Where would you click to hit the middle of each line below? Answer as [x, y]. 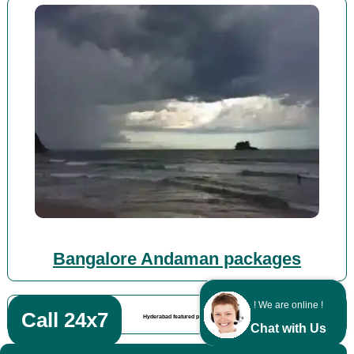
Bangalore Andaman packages [177, 259]
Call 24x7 [65, 320]
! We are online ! [288, 305]
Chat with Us [288, 328]
